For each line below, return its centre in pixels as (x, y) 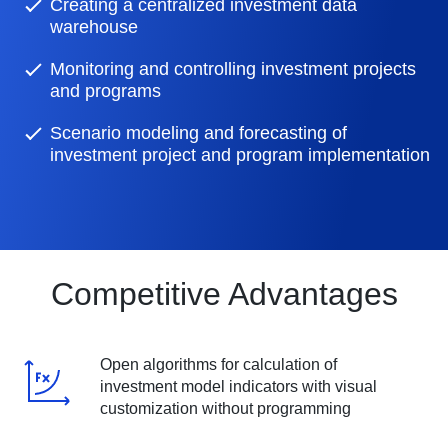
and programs (105, 91)
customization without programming (225, 408)
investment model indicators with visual (238, 386)
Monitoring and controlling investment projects (232, 69)
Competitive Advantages (224, 294)
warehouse (93, 27)
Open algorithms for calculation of (218, 364)
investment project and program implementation (239, 155)
